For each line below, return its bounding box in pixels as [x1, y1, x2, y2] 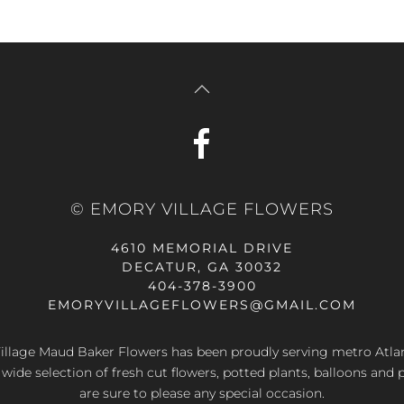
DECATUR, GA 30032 [122, 259, 282, 276]
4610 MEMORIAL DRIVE [111, 240, 293, 257]
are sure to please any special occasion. [79, 385, 325, 402]
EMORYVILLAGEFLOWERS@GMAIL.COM [48, 297, 356, 314]
